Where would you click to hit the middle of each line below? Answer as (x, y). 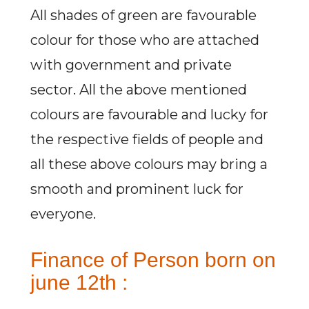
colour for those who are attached (144, 40)
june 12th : (79, 282)
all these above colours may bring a (149, 164)
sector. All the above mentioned (138, 90)
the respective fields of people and (147, 139)
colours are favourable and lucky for (149, 114)
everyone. (63, 214)
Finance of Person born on (153, 260)
